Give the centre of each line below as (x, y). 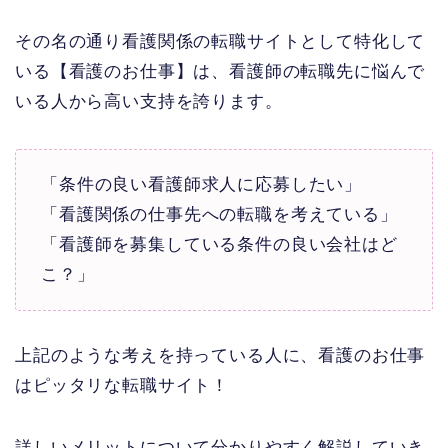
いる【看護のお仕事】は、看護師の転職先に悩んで (220, 71)
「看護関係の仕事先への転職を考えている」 (219, 214)
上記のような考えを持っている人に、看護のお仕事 (220, 355)
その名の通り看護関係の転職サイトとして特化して (220, 41)
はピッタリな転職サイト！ (122, 385)
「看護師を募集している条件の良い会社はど (219, 244)
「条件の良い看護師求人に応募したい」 (202, 184)
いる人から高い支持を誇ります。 (149, 101)
